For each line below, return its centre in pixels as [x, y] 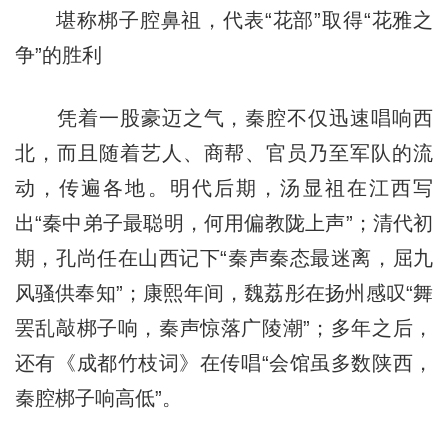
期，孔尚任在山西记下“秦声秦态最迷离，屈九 [224, 257]
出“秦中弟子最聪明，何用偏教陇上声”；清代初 [224, 222]
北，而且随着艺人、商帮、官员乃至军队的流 [224, 152]
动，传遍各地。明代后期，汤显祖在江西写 [224, 187]
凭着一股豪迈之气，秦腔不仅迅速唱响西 [224, 117]
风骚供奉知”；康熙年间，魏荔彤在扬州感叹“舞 [224, 292]
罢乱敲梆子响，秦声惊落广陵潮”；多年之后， [224, 327]
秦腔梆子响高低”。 [98, 397]
